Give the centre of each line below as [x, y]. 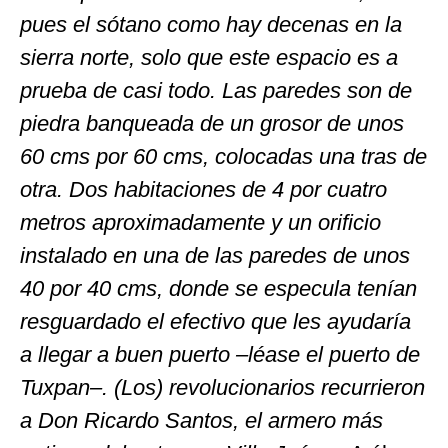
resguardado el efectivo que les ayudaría [215, 321]
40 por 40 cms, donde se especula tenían [218, 288]
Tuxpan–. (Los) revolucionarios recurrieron [222, 387]
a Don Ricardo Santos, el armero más [201, 420]
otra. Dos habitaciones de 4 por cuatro [203, 189]
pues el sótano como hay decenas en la [211, 24]
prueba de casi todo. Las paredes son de [216, 90]
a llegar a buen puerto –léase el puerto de [220, 354]
